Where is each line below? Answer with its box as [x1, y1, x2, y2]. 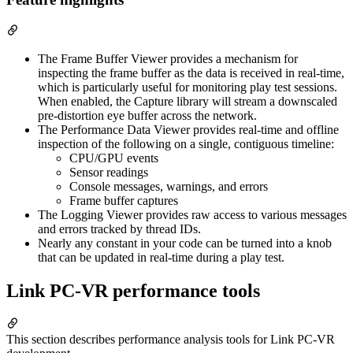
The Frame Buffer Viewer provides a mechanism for [38, 51, 298, 65]
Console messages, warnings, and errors [69, 179, 268, 193]
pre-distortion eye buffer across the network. [38, 108, 257, 122]
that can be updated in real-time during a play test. [38, 250, 284, 264]
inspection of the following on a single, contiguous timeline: [38, 136, 334, 150]
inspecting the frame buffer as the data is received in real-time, [38, 65, 344, 80]
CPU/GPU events [69, 150, 158, 165]
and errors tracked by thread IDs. [38, 221, 201, 236]
